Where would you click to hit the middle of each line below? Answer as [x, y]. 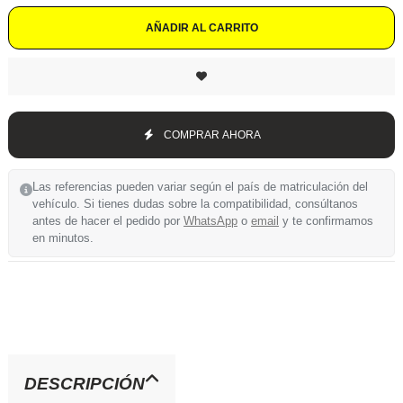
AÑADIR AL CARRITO [201, 27]
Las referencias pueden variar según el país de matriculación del [200, 187]
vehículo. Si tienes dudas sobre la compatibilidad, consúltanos [195, 204]
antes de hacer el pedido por [108, 221]
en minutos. [63, 238]
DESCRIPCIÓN [85, 383]
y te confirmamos [326, 221]
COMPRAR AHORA [212, 134]
